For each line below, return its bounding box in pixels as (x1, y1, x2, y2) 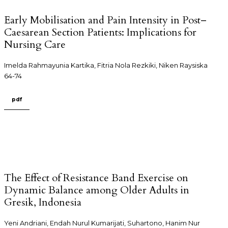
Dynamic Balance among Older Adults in (4, 183, 189, 197)
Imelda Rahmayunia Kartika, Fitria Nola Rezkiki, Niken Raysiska (4, 61, 208, 69)
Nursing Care (4, 37, 66, 51)
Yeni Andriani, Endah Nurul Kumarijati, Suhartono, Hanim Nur (4, 219, 200, 227)
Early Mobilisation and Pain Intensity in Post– (4, 13, 207, 27)
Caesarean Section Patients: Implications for (4, 25, 196, 39)
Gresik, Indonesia (4, 195, 81, 209)
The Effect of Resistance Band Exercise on (4, 171, 188, 185)
